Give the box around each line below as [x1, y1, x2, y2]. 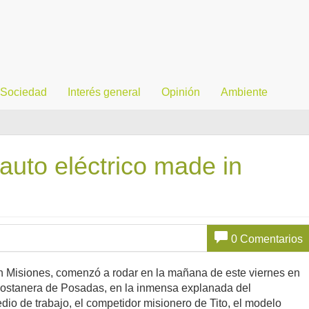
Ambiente [221, 86, 268, 98]
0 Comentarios [230, 232, 303, 245]
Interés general [68, 86, 141, 98]
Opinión [161, 86, 200, 98]
